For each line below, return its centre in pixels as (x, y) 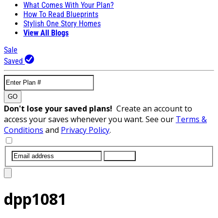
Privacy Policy (85, 130)
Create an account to (154, 108)
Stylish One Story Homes (62, 23)
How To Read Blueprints (61, 14)
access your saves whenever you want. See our (90, 119)
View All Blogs (46, 33)
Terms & (191, 119)
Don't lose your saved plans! (60, 108)
